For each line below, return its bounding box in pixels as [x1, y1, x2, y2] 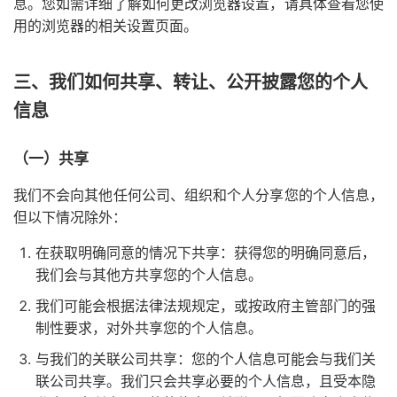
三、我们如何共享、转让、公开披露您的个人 [13, 72, 368, 93]
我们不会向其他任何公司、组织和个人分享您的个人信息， [13, 186, 384, 204]
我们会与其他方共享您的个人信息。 [35, 266, 262, 284]
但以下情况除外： [13, 208, 127, 226]
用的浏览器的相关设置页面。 [13, 17, 198, 35]
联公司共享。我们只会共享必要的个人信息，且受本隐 [35, 372, 376, 390]
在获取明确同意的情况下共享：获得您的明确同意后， [35, 244, 376, 261]
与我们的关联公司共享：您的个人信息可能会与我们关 [35, 350, 376, 368]
